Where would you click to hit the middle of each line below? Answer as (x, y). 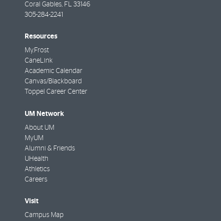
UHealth (37, 159)
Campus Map (44, 215)
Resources (41, 37)
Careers (36, 179)
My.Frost (37, 51)
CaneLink (39, 61)
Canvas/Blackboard (53, 82)
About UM (39, 128)
